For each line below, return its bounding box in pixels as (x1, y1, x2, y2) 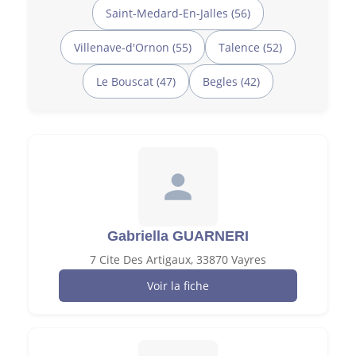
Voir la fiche (147, 277, 209, 293)
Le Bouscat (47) (96, 73, 176, 89)
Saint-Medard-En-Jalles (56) (106, 5, 250, 21)
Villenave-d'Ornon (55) (74, 39, 192, 55)
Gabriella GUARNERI (107, 227, 249, 244)
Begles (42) (203, 73, 260, 89)
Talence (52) (219, 39, 282, 55)
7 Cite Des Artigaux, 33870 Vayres (90, 251, 266, 267)
